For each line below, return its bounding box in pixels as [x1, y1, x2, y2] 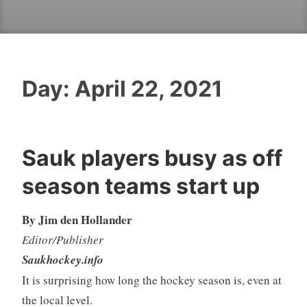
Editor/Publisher [21, 232, 103, 248]
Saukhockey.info [21, 251, 103, 269]
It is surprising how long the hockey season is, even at [21, 272, 282, 288]
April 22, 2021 [74, 75, 223, 102]
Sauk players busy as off [21, 144, 282, 171]
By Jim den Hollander [21, 211, 132, 229]
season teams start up [21, 172, 260, 199]
